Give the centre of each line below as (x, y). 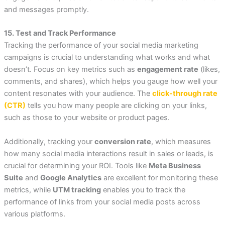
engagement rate (167, 70)
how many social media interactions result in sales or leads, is (108, 153)
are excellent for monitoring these (159, 178)
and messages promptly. (46, 9)
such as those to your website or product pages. (87, 118)
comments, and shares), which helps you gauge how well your (110, 82)
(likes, (209, 70)
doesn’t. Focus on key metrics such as (70, 70)
